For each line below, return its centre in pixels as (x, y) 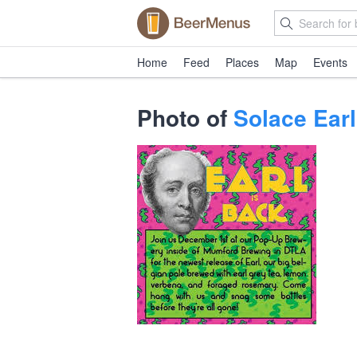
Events (330, 62)
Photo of (185, 118)
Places (242, 62)
